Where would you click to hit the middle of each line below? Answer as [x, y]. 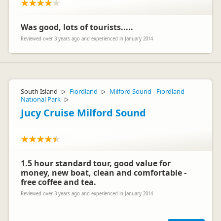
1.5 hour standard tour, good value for [96, 163]
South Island [39, 91]
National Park [41, 99]
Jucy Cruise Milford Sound [83, 113]
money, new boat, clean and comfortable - [104, 173]
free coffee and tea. [58, 182]
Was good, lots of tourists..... [77, 27]
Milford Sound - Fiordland [147, 91]
